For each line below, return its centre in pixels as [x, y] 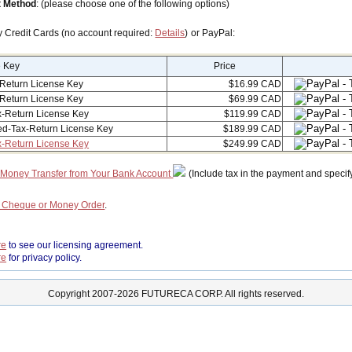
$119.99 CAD [252, 114]
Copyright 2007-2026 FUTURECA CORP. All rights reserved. [176, 293]
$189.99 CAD [252, 128]
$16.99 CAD [255, 84]
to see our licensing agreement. [75, 245]
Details [170, 33]
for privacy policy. [44, 257]
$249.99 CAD [252, 143]
